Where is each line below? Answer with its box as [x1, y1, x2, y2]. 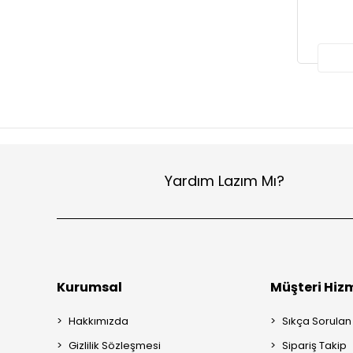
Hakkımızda [69, 313, 128, 329]
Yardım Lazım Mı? [164, 171, 284, 191]
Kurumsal [57, 277, 122, 296]
